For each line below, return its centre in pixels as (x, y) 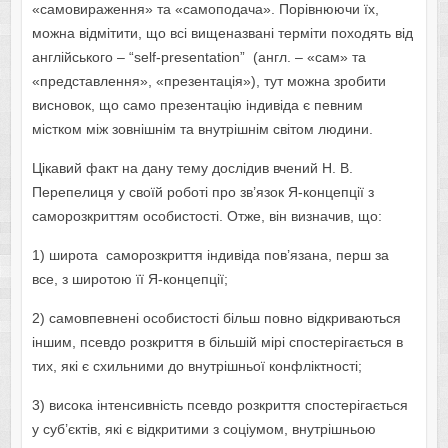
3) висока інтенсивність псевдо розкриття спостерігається (219, 405)
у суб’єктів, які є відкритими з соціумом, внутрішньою (203, 429)
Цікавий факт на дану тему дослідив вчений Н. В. (192, 168)
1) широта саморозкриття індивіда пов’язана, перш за (210, 255)
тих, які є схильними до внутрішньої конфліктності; (196, 366)
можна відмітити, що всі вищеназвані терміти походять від (222, 33)
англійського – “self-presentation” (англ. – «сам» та (198, 57)
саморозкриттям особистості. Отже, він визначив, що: (206, 216)
